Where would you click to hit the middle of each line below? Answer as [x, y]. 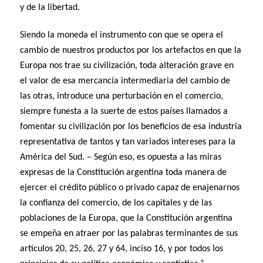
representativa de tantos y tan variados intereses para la [128, 142]
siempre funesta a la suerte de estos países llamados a [124, 112]
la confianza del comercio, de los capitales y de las [116, 203]
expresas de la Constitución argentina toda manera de [124, 173]
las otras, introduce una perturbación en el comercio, [122, 97]
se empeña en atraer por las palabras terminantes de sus [129, 234]
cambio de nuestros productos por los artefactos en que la [131, 51]
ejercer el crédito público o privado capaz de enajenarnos [130, 188]
